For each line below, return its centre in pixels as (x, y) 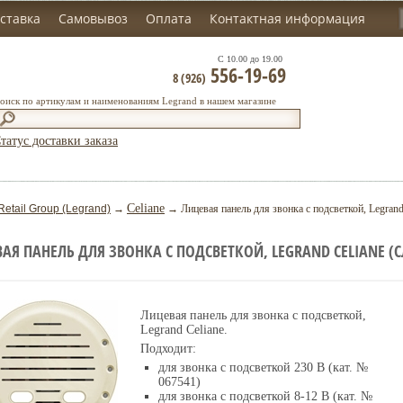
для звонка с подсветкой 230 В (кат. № (263, 367)
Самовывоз (93, 18)
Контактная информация (287, 18)
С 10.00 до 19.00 (250, 59)
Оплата (169, 18)
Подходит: (168, 349)
